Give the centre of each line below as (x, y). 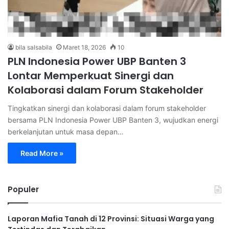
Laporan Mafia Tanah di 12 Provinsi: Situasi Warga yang (111, 219)
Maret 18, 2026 (84, 48)
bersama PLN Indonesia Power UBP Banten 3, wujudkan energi (113, 120)
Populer (23, 190)
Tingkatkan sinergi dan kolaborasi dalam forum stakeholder (107, 108)
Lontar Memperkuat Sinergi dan (91, 76)
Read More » (42, 153)
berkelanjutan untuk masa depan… (66, 132)
